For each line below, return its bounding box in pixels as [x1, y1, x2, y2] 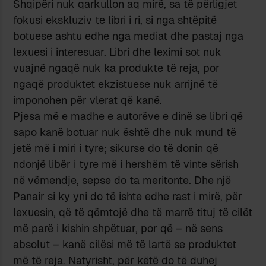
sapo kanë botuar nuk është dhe [13, 125, 175, 139]
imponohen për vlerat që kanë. [13, 93, 163, 107]
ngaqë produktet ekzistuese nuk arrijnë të [13, 77, 218, 91]
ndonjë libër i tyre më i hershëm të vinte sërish [13, 157, 239, 171]
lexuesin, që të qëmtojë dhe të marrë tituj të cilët [13, 205, 253, 219]
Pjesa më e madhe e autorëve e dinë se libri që [13, 109, 243, 123]
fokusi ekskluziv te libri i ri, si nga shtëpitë [13, 12, 217, 27]
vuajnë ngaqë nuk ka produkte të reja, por [13, 61, 220, 75]
